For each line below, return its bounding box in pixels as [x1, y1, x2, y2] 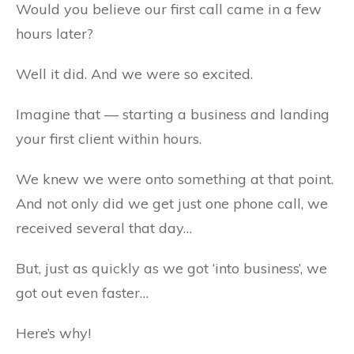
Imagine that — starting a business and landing [16, 105, 330, 123]
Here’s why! [16, 324, 91, 342]
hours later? [16, 24, 93, 43]
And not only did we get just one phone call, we [16, 194, 328, 213]
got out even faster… [16, 284, 149, 302]
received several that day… [16, 219, 192, 237]
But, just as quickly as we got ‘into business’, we [16, 259, 327, 277]
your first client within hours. [16, 130, 201, 148]
